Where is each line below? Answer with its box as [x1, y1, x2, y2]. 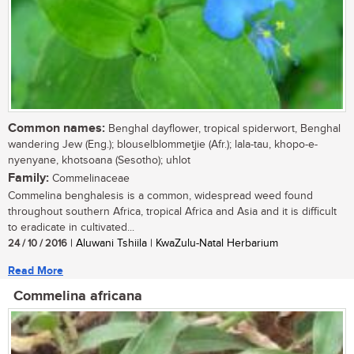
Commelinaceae [49, 172, 130, 186]
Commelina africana [13, 288, 142, 306]
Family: [8, 171, 49, 186]
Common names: [8, 121, 105, 137]
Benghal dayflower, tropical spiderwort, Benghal [105, 122, 341, 136]
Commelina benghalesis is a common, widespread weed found [8, 190, 313, 203]
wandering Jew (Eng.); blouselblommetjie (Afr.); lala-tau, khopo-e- [8, 138, 318, 152]
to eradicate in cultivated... [8, 221, 134, 235]
